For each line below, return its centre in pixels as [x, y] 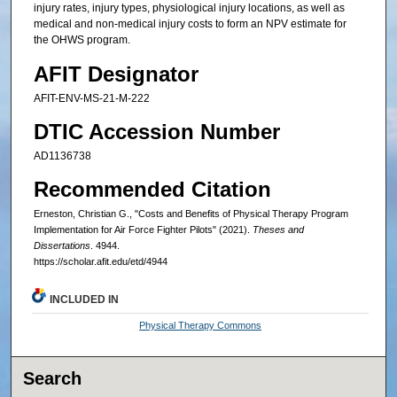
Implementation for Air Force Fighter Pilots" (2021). [143, 230]
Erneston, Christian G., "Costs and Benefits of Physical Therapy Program [191, 214]
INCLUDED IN [85, 300]
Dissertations [62, 246]
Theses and [278, 230]
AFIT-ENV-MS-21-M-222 [91, 98]
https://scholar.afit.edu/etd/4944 [100, 262]
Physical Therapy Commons [201, 326]
